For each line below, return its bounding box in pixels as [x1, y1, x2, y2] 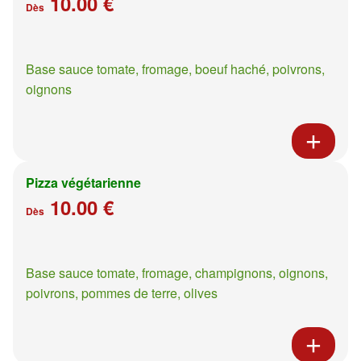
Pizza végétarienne [26, 172, 141, 192]
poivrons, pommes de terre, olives [26, 283, 218, 302]
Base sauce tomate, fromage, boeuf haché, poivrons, [26, 59, 325, 78]
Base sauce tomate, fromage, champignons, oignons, [26, 263, 328, 282]
